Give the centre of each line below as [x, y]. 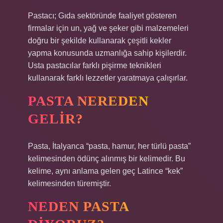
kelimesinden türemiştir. [69, 183]
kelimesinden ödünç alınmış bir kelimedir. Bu [107, 159]
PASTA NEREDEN [88, 101]
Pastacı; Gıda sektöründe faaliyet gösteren [102, 16]
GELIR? [56, 119]
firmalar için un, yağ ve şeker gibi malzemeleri [108, 28]
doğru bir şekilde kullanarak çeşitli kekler [100, 41]
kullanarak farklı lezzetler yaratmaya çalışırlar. [108, 78]
